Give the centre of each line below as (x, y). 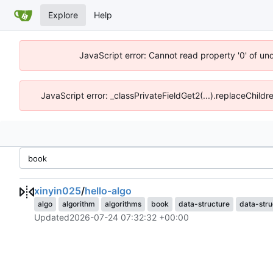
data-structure (204, 204)
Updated (52, 218)
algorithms (123, 204)
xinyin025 (58, 191)
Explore (63, 15)
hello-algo (108, 191)
